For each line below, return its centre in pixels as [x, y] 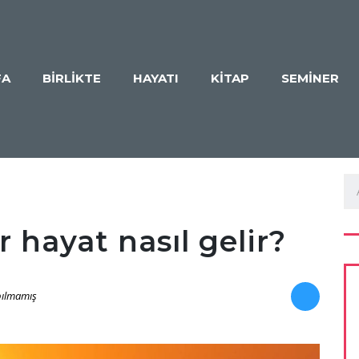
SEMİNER [310, 79]
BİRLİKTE [72, 79]
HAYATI [156, 79]
